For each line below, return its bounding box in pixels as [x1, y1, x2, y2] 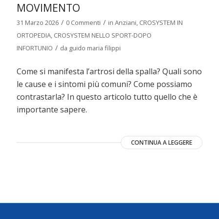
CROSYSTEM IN [139, 18, 183, 27]
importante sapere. [16, 104, 87, 115]
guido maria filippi [68, 44, 121, 52]
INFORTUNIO [16, 44, 53, 52]
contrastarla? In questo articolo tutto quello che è [16, 91, 197, 102]
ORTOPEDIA [16, 31, 51, 40]
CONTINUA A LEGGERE [131, 138, 193, 147]
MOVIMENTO [16, 1, 80, 15]
